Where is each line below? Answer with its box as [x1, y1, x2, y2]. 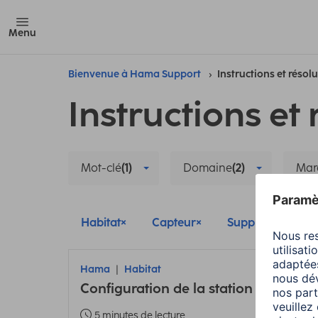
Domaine [183, 161, 232, 175]
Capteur [152, 216, 196, 229]
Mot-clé [81, 161, 121, 175]
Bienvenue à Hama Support [68, 68, 201, 80]
